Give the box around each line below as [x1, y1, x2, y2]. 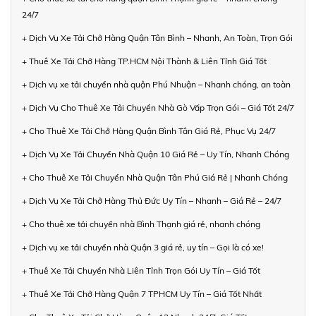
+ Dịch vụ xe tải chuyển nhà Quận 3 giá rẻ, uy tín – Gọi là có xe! [22, 241, 264, 253]
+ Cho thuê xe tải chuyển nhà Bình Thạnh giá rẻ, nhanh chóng [22, 218, 260, 229]
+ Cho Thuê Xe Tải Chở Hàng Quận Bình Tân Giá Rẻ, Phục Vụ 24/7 [22, 125, 276, 136]
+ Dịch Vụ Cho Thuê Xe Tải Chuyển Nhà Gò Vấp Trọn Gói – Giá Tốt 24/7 [22, 102, 294, 113]
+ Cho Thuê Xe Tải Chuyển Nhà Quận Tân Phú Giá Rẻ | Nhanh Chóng [22, 171, 288, 183]
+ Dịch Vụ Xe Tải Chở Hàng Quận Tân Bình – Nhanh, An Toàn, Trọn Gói [22, 32, 293, 43]
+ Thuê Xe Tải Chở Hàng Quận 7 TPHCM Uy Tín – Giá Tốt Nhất [22, 288, 262, 299]
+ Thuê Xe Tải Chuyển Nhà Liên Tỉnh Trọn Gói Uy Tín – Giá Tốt [22, 265, 260, 276]
